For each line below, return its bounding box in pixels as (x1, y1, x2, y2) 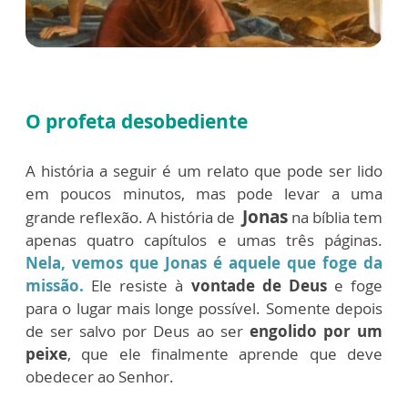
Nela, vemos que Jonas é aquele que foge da (25, 251, 382, 273)
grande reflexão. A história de (25, 206, 242, 228)
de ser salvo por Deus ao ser (25, 320, 250, 342)
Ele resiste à (91, 274, 191, 296)
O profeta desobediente (25, 107, 248, 134)
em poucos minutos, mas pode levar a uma (25, 182, 382, 204)
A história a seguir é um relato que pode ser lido (25, 159, 382, 181)
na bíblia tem (288, 206, 382, 228)
